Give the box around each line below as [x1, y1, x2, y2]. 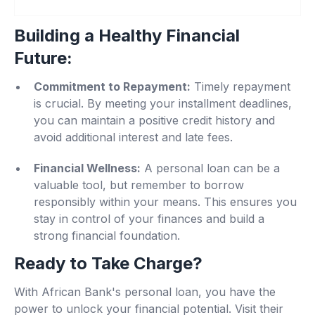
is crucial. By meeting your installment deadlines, [34, 96, 292, 111]
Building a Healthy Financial [14, 25, 240, 46]
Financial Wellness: [34, 161, 141, 176]
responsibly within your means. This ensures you [34, 195, 297, 210]
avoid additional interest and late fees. [34, 130, 233, 145]
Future [14, 48, 67, 69]
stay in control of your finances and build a [34, 212, 264, 226]
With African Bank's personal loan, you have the [14, 285, 276, 300]
